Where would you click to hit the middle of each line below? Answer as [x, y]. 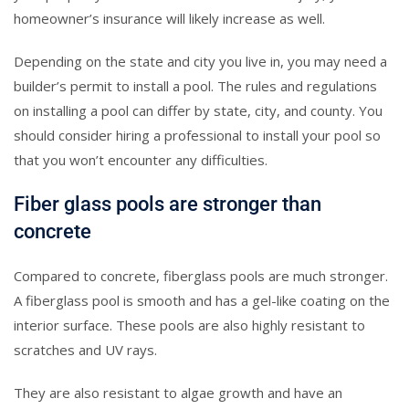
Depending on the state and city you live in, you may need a [200, 61]
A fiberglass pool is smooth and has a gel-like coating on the [202, 300]
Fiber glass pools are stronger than [168, 204]
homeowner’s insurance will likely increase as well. [169, 18]
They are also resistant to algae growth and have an [178, 392]
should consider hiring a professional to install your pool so [197, 135]
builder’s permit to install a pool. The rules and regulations [195, 85]
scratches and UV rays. [85, 349]
